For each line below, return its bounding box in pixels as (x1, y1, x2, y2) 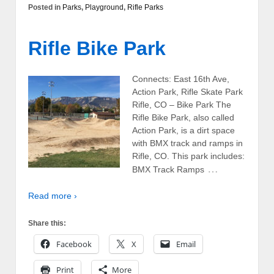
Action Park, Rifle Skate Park (132, 86, 243, 97)
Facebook (56, 238, 92, 250)
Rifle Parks (127, 2, 163, 12)
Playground (85, 2, 124, 12)
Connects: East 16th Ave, (132, 73, 229, 84)
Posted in (28, 2, 62, 12)
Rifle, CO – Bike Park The (132, 99, 231, 109)
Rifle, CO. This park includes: (132, 150, 245, 161)
